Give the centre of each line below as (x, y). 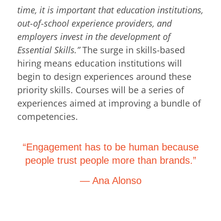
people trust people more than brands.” (110, 160)
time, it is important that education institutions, (110, 10)
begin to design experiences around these (104, 77)
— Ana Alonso (110, 181)
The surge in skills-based (132, 50)
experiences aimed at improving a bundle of (109, 103)
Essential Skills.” (49, 50)
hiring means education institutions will (100, 63)
